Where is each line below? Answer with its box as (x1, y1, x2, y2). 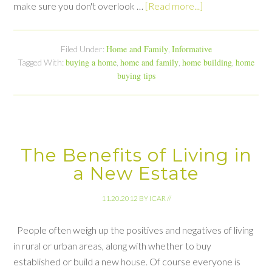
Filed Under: (60, 43, 106, 54)
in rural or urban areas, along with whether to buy (13, 239, 212, 251)
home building (182, 56, 232, 68)
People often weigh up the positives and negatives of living (13, 223, 254, 236)
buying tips (117, 69, 155, 81)
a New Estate (73, 161, 199, 185)
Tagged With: (18, 56, 66, 67)
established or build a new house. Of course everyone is (13, 255, 241, 267)
